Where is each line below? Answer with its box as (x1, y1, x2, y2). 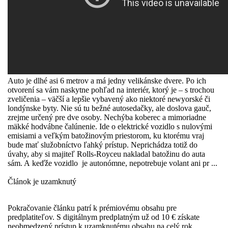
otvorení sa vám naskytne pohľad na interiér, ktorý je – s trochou (8, 85, 214, 94)
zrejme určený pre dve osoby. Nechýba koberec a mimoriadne (8, 112, 206, 122)
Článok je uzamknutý (8, 177, 76, 186)
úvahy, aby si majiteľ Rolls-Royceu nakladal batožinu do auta (8, 149, 205, 158)
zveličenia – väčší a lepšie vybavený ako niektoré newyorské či (8, 94, 210, 103)
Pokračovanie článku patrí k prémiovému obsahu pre (8, 203, 177, 212)
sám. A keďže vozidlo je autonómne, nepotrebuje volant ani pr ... (8, 158, 217, 167)
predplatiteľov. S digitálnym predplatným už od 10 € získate (8, 212, 199, 221)
